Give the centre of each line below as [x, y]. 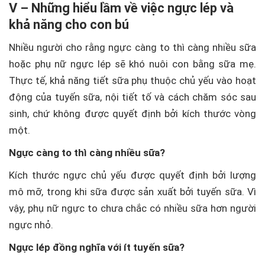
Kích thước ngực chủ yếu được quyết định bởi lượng [132, 175]
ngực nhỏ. [31, 224]
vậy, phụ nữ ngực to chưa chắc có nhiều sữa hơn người [132, 208]
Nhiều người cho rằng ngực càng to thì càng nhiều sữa [132, 47]
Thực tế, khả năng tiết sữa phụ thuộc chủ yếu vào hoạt [132, 80]
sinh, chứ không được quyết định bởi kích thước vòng [132, 113]
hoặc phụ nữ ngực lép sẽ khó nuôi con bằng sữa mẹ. [132, 64]
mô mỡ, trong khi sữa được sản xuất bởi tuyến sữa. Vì [132, 191]
